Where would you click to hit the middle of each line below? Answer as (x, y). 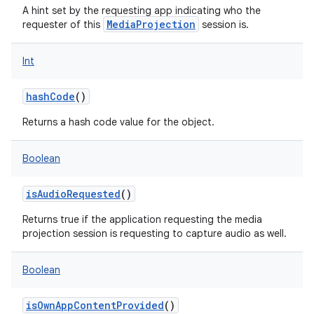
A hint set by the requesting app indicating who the (142, 11)
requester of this (63, 25)
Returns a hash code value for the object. (118, 122)
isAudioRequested (73, 194)
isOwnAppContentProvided (95, 305)
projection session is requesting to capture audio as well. (155, 233)
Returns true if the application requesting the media (142, 219)
